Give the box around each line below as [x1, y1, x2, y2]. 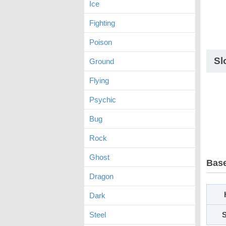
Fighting [89, 19, 115, 27]
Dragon [89, 172, 114, 181]
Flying [89, 76, 109, 85]
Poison [89, 38, 112, 46]
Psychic [89, 95, 116, 104]
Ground [89, 57, 114, 66]
